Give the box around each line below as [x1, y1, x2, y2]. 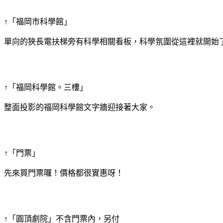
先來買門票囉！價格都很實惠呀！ [4, 168, 123, 177]
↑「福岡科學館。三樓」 [4, 83, 88, 92]
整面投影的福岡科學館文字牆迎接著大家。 [4, 103, 155, 111]
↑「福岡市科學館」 [4, 17, 72, 26]
